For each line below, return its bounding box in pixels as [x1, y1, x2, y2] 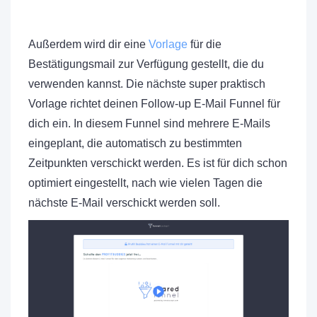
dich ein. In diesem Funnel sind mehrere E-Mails [28, 117, 270, 130]
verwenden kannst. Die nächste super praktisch [28, 78, 265, 91]
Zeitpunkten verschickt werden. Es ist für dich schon [28, 157, 287, 170]
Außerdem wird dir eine [28, 38, 149, 51]
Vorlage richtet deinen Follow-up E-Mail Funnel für [28, 98, 280, 110]
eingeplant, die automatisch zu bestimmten [28, 137, 242, 150]
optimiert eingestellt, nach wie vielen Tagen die [28, 177, 263, 190]
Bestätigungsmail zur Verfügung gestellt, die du [28, 58, 264, 71]
